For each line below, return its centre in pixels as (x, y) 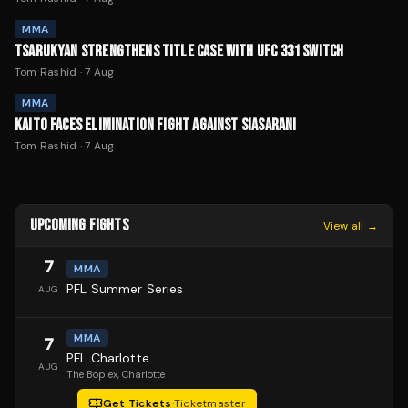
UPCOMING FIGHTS (79, 226)
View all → (350, 225)
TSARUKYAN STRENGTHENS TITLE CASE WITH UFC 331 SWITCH (179, 52)
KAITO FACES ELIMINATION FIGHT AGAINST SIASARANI (156, 126)
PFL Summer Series (125, 288)
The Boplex (92, 375)
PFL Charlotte (108, 358)
